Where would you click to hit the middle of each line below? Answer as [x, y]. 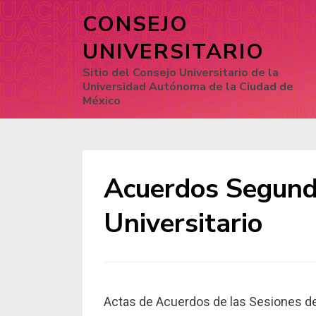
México [102, 101]
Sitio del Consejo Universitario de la [181, 73]
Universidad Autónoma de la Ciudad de [188, 87]
